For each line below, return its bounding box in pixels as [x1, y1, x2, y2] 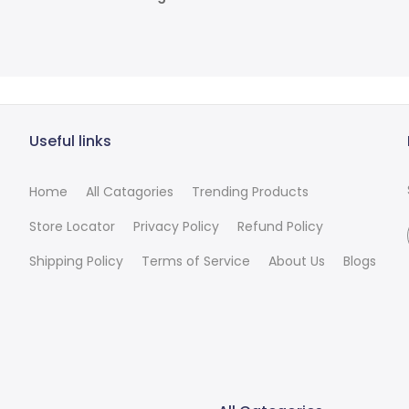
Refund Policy [237, 217, 324, 236]
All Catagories [86, 183, 174, 202]
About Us [268, 252, 326, 271]
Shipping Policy [29, 252, 124, 271]
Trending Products [192, 183, 309, 202]
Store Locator [29, 217, 116, 236]
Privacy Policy [133, 217, 220, 236]
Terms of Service [142, 252, 251, 271]
